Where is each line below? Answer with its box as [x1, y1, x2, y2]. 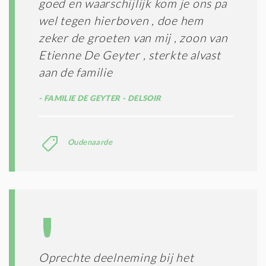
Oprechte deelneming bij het [39, 250, 194, 264]
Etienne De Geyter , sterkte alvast [39, 47, 221, 62]
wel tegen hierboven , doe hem [39, 13, 204, 27]
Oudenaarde [68, 137, 112, 147]
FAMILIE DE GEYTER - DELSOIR [42, 93, 161, 103]
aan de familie [39, 65, 113, 79]
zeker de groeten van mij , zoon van [39, 30, 228, 45]
